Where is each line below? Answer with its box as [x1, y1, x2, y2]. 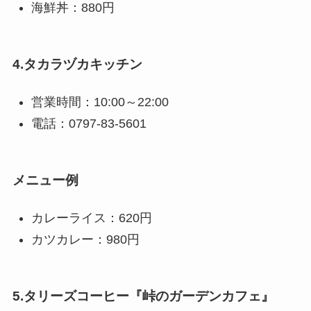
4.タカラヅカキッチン [12, 57, 142, 72]
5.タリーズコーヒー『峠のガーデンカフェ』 [12, 289, 274, 304]
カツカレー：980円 [31, 232, 140, 246]
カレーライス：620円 [31, 211, 152, 226]
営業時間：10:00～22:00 [31, 95, 169, 110]
